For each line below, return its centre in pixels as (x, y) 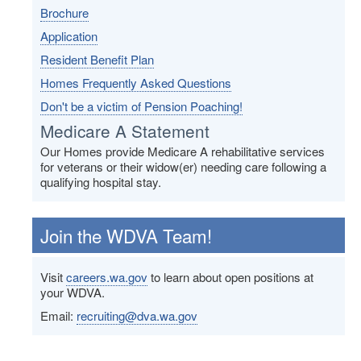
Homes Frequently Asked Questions (136, 83)
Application (69, 36)
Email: (58, 316)
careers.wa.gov (107, 277)
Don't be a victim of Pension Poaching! (141, 106)
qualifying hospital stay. (101, 182)
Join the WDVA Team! (126, 236)
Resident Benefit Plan (97, 60)
